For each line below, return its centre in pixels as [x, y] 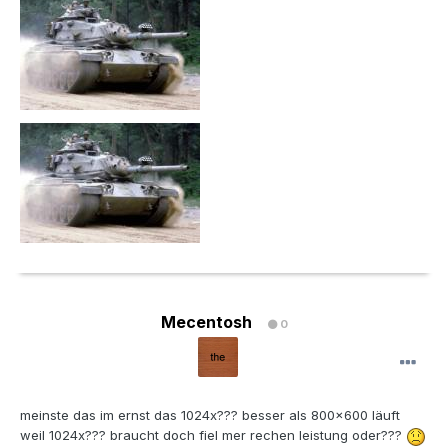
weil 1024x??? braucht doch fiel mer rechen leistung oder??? [213, 435]
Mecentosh [206, 322]
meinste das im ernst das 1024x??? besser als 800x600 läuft [210, 415]
